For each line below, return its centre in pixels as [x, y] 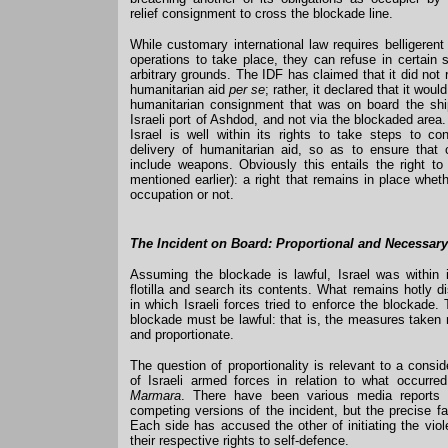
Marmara [155, 395]
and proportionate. [182, 334]
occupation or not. [182, 194]
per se [247, 89]
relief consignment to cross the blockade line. [261, 13]
